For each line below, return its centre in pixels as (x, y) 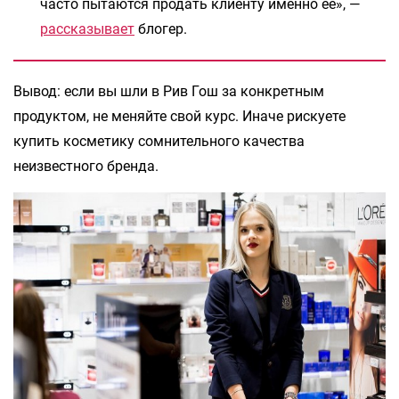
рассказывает (87, 28)
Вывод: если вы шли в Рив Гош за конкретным (169, 91)
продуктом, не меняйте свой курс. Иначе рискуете (179, 116)
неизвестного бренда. (86, 166)
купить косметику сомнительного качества (159, 141)
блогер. (161, 28)
